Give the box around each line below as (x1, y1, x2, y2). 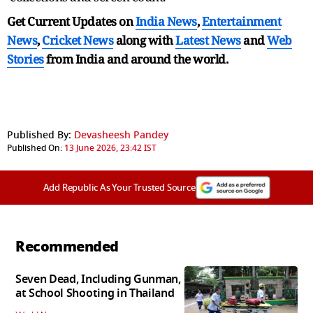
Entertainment (201, 13, 281, 29)
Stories (7, 50, 44, 67)
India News (135, 13, 197, 29)
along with (115, 31, 173, 48)
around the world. (130, 50, 228, 67)
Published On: (7, 141, 62, 154)
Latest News (175, 31, 241, 48)
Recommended (15, 235, 119, 257)
